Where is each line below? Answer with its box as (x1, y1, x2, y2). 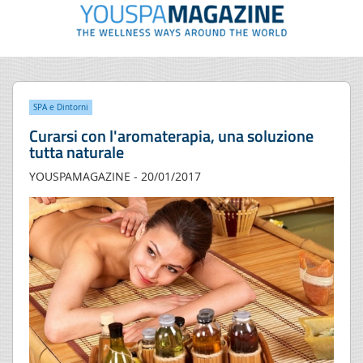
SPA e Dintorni (33, 102, 88, 113)
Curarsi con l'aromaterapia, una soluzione (29, 123, 314, 148)
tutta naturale (29, 139, 124, 164)
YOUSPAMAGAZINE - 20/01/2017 (29, 169, 201, 184)
